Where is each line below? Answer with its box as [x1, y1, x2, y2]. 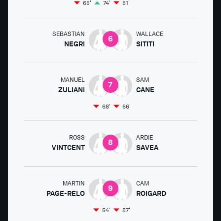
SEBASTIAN [52, 31, 85, 37]
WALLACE [136, 31, 163, 37]
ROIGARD [136, 189, 166, 197]
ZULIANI [58, 86, 85, 94]
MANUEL [60, 76, 85, 83]
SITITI [136, 40, 154, 48]
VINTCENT [51, 144, 85, 151]
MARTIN [62, 180, 85, 187]
